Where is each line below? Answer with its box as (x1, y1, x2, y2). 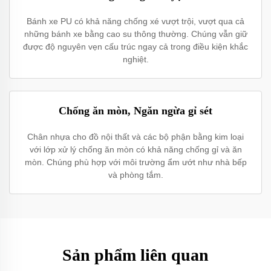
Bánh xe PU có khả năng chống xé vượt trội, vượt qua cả (27, 16, 244, 26)
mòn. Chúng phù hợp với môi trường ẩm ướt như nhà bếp (24, 157, 247, 167)
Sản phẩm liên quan (62, 246, 209, 264)
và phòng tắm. (108, 170, 163, 180)
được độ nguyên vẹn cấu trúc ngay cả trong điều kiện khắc (23, 42, 248, 51)
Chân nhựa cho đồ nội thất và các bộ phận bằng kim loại (27, 132, 244, 142)
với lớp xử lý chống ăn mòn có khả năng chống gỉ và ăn (29, 145, 242, 154)
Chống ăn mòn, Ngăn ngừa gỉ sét (59, 105, 212, 117)
